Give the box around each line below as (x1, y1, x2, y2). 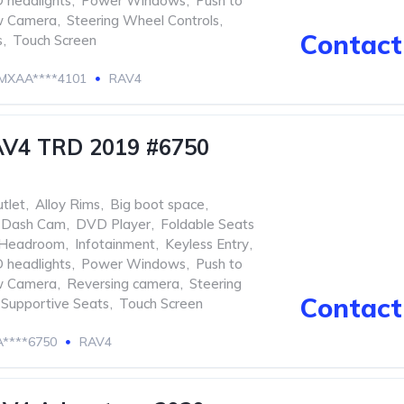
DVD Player (76, 216, 151, 233)
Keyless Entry (165, 235, 249, 252)
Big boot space (110, 196, 205, 213)
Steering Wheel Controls (67, 12, 219, 29)
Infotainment (75, 235, 155, 252)
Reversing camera (67, 275, 179, 292)
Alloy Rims (35, 196, 100, 213)
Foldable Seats (161, 216, 254, 233)
